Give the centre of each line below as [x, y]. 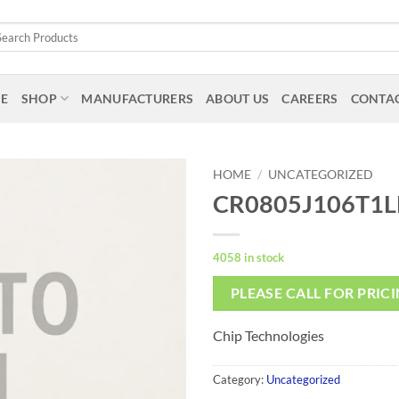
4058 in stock [248, 257]
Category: [240, 379]
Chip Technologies [269, 336]
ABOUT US [238, 98]
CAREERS [310, 98]
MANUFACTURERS [138, 98]
